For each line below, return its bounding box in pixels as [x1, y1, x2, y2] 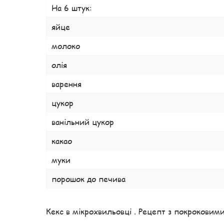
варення [51, 77, 81, 89]
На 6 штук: [51, 1, 92, 13]
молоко [51, 39, 80, 51]
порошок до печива [51, 172, 125, 184]
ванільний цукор [51, 115, 114, 127]
